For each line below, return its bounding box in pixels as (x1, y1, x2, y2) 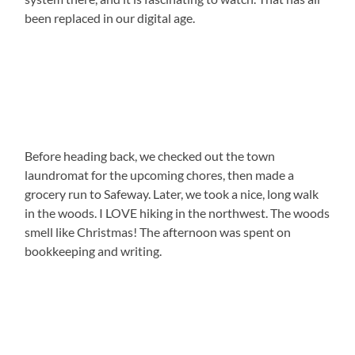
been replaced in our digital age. (25, 10, 196, 26)
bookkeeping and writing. (25, 243, 162, 259)
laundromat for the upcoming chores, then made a (25, 167, 295, 183)
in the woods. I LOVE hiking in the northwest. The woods (25, 205, 330, 221)
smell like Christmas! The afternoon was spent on (25, 224, 292, 240)
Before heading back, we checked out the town (25, 148, 276, 164)
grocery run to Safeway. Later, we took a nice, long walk (25, 186, 319, 202)
